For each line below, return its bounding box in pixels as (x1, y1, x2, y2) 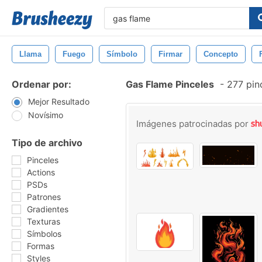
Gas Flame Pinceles (126, 78, 214, 90)
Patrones (27, 192, 61, 202)
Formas (27, 241, 54, 251)
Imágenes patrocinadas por (136, 118, 251, 129)
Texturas (27, 216, 60, 226)
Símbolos (27, 229, 61, 239)
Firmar (158, 50, 182, 58)
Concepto (204, 50, 238, 58)
